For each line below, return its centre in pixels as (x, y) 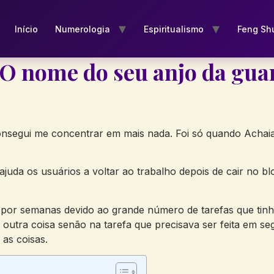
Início (26, 29)
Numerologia (82, 29)
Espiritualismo (173, 29)
